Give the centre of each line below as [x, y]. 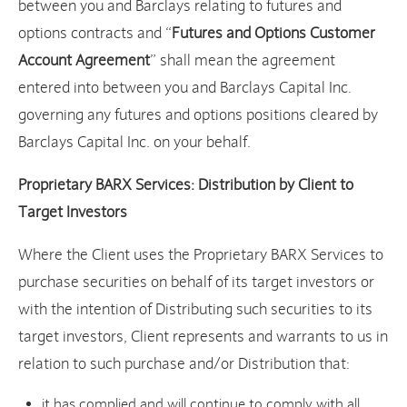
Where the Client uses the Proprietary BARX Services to [201, 255]
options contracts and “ [95, 34]
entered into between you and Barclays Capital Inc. [185, 88]
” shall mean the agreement [243, 61]
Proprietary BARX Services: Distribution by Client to [186, 185]
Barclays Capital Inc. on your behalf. [134, 143]
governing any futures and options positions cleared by [198, 115]
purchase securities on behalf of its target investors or [196, 283]
